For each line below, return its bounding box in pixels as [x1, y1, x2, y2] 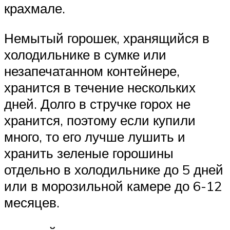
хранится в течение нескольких [4, 79, 196, 96]
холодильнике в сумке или [4, 46, 166, 63]
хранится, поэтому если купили [4, 112, 196, 129]
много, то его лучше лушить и [4, 128, 185, 145]
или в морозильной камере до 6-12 [4, 178, 222, 195]
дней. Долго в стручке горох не [4, 95, 190, 112]
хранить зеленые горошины [4, 145, 174, 162]
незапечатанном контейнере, [4, 63, 180, 80]
